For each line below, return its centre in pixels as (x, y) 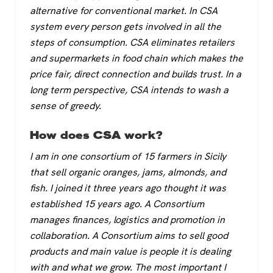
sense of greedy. (66, 105)
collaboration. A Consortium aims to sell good (129, 235)
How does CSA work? (96, 135)
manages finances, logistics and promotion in (127, 219)
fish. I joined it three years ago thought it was (128, 188)
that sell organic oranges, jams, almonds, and (128, 172)
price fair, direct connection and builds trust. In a (136, 74)
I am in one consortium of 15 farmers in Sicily (128, 156)
